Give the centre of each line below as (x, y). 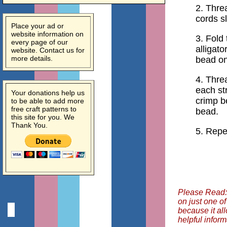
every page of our (40, 42)
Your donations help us (48, 93)
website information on (47, 34)
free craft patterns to (44, 109)
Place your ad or (37, 26)
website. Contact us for (48, 50)
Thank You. (29, 125)
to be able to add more (48, 101)
